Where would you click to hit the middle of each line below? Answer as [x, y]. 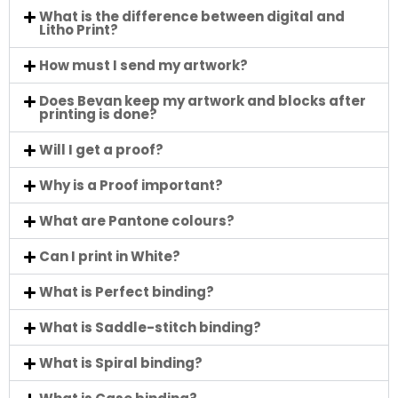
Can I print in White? [110, 256]
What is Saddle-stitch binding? [150, 327]
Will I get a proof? [101, 150]
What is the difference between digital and [192, 16]
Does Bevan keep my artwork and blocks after [203, 101]
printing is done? [98, 114]
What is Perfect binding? [127, 292]
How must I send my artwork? [143, 65]
